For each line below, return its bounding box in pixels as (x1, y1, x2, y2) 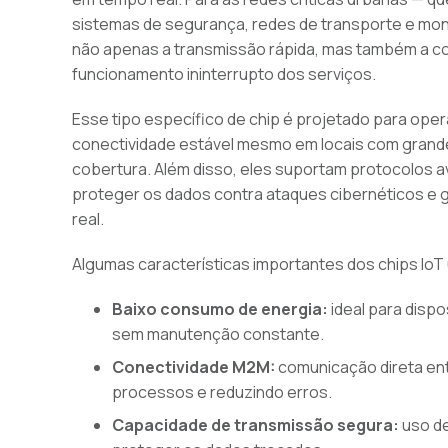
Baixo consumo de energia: (112, 298, 328, 320)
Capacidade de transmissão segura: (112, 414, 399, 436)
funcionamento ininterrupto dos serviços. (72, 63, 376, 85)
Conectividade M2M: (112, 356, 275, 378)
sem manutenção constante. (112, 323, 324, 345)
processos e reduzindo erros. (112, 381, 332, 403)
